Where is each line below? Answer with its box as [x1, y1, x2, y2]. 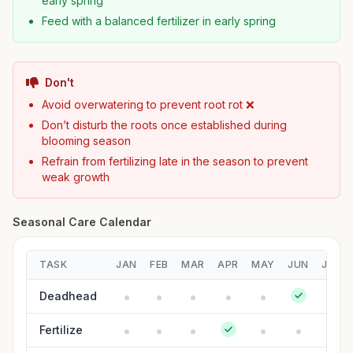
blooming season [42, 134, 131, 147]
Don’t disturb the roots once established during [42, 118, 287, 132]
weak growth [42, 170, 110, 184]
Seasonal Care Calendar [13, 215, 151, 229]
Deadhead [39, 289, 97, 303]
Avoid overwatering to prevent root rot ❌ [42, 98, 255, 111]
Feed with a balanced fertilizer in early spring [42, 14, 276, 28]
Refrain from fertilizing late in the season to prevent [42, 154, 308, 168]
